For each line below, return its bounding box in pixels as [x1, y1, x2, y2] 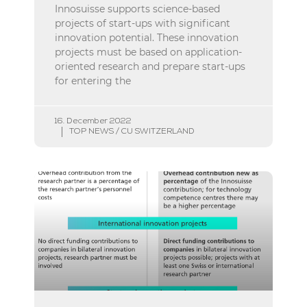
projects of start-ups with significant [55, 16, 230, 29]
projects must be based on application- [55, 45, 242, 58]
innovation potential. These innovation [55, 31, 238, 44]
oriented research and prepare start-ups [55, 60, 245, 73]
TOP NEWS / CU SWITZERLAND [69, 127, 195, 136]
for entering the [55, 74, 131, 87]
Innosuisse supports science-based [55, 2, 220, 15]
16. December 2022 [55, 116, 132, 125]
